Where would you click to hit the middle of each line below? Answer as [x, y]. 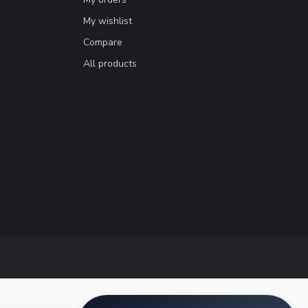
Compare [103, 43]
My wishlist [108, 21]
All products [110, 64]
